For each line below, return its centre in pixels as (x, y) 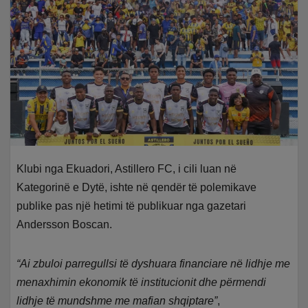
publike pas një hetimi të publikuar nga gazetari (132, 206)
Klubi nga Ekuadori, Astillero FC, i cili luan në (127, 169)
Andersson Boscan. (65, 225)
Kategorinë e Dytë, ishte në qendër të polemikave (137, 188)
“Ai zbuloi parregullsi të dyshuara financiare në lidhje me (154, 264)
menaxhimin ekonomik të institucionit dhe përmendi (142, 283)
